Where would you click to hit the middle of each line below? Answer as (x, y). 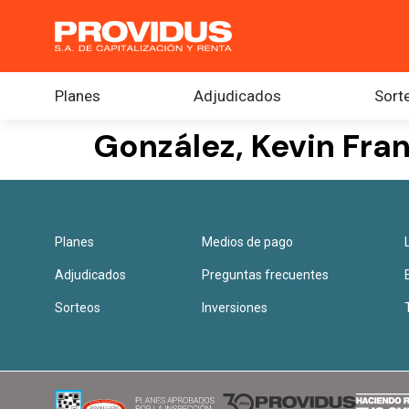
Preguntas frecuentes (266, 275)
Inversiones (235, 308)
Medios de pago (248, 242)
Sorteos (78, 308)
